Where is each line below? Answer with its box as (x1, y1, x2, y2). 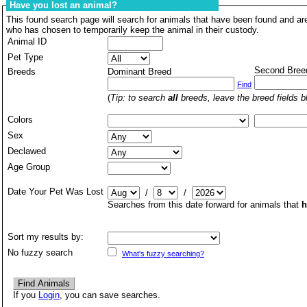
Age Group (8, 162, 50, 172)
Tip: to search (110, 93, 168, 103)
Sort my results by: (8, 232, 84, 242)
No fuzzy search (8, 247, 73, 258)
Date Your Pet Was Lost (8, 186, 106, 197)
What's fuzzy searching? (122, 249, 204, 258)
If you (13, 290, 38, 300)
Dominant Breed (108, 66, 171, 77)
